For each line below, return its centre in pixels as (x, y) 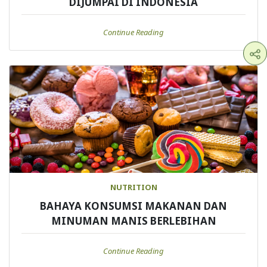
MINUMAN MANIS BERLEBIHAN (133, 221)
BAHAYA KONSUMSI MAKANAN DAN (133, 206)
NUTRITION (133, 187)
